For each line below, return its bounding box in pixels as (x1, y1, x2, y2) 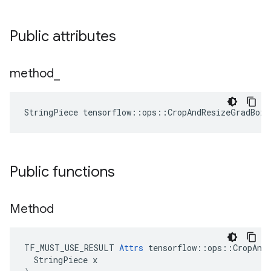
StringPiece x (24, 254, 97, 266)
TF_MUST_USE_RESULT (24, 242, 119, 253)
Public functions (10, 163, 115, 181)
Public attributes (10, 27, 116, 45)
